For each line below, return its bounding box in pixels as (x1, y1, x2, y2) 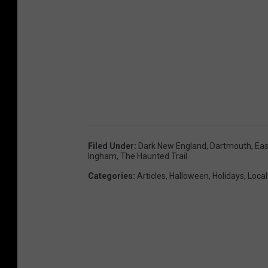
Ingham (88, 151, 117, 162)
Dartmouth (210, 141, 251, 151)
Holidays (212, 171, 244, 181)
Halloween (169, 171, 209, 181)
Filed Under (88, 141, 134, 151)
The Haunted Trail (120, 151, 187, 162)
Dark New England (138, 141, 206, 151)
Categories (88, 171, 133, 181)
